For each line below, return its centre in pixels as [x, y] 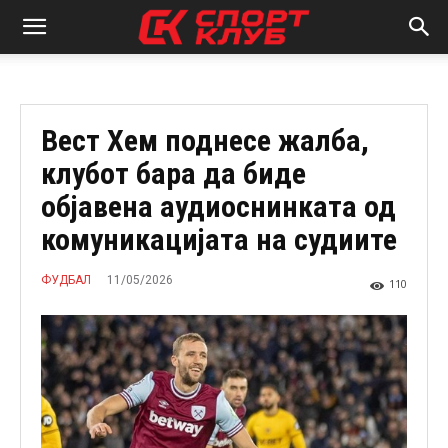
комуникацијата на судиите [219, 239]
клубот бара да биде [173, 173]
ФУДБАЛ [66, 280]
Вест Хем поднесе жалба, [205, 140]
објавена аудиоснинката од [218, 206]
